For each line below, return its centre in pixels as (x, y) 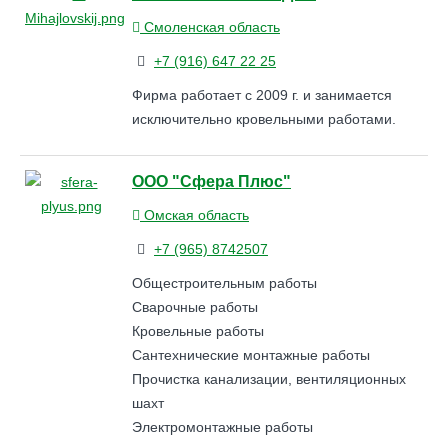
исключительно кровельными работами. (264, 118)
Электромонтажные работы (222, 426)
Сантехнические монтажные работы (251, 354)
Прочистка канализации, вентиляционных (269, 378)
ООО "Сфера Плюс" (211, 180)
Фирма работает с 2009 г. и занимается (262, 94)
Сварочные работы (195, 306)
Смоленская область (210, 27)
